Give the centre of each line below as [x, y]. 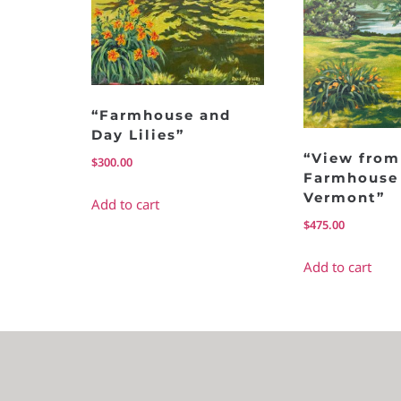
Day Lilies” [138, 134]
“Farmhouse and [161, 115]
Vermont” [344, 197]
